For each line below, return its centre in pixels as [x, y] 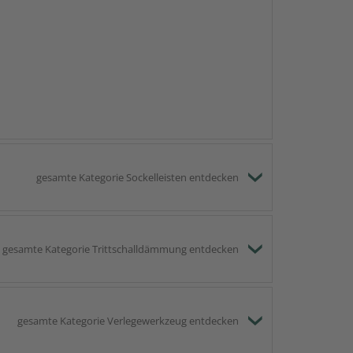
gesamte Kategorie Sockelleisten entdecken [137, 178]
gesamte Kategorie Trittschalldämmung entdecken [121, 249]
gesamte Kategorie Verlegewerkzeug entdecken [128, 321]
